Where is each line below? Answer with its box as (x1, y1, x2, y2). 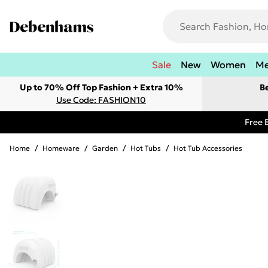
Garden (92, 144, 118, 153)
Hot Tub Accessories (173, 144, 242, 153)
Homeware (42, 144, 80, 153)
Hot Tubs (130, 144, 161, 153)
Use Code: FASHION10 (56, 95, 146, 105)
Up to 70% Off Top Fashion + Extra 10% (19, 82, 183, 93)
